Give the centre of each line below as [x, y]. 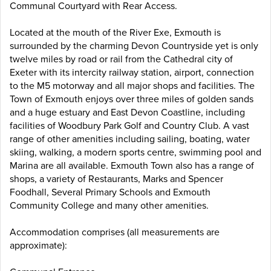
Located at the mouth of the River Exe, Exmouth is [115, 32]
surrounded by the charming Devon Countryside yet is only [134, 46]
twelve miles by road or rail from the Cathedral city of [121, 59]
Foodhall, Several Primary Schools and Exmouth [110, 192]
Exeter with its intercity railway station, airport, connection [132, 72]
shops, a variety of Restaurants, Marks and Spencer [116, 179]
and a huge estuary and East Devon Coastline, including [127, 112]
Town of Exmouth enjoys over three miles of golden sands [132, 99]
